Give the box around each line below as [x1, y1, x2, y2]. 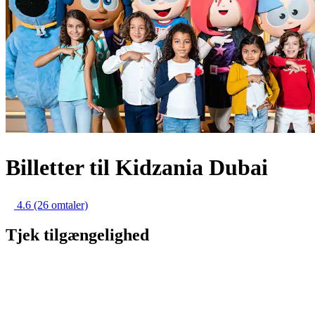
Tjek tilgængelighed [6, 226, 149, 244]
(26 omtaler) [34, 199, 88, 212]
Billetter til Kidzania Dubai [6, 154, 268, 180]
